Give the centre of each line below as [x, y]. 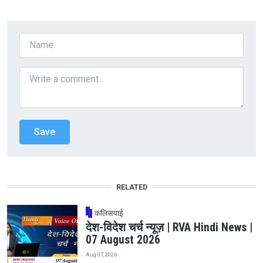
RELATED [131, 187]
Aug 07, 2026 [101, 254]
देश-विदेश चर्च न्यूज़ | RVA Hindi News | [169, 228]
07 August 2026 [123, 240]
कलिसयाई [109, 213]
